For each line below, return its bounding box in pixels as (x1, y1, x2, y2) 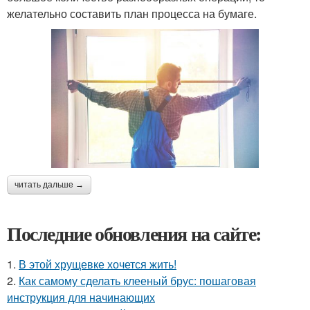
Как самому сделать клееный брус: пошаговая (19, 272, 256, 289)
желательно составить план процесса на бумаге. (7, 6, 257, 22)
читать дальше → (15, 179, 84, 190)
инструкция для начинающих (7, 289, 155, 305)
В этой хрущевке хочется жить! (19, 255, 176, 272)
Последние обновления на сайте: (7, 219, 262, 248)
